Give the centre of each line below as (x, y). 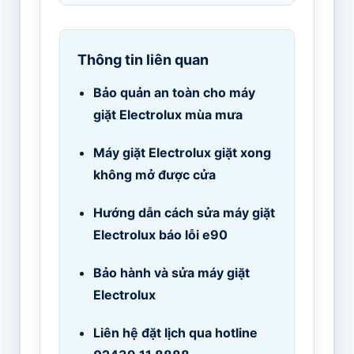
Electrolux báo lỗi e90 (160, 235)
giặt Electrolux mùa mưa (168, 115)
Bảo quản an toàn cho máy (174, 93)
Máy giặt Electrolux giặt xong (182, 153)
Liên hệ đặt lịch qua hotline (175, 333)
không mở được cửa (154, 175)
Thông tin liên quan (143, 60)
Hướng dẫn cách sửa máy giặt (184, 213)
